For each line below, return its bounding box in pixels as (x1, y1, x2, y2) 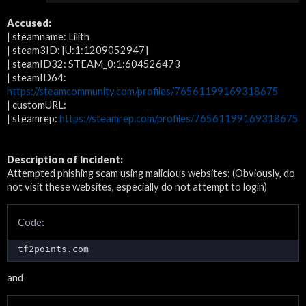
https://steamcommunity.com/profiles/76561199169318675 (7, 85, 279, 97)
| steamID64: (7, 72, 66, 83)
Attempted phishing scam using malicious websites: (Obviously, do (7, 167, 295, 179)
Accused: (7, 17, 51, 29)
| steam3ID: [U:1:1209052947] (7, 44, 148, 56)
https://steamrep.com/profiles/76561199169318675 (59, 113, 298, 124)
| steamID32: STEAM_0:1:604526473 (7, 58, 180, 70)
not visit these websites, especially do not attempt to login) (7, 181, 267, 193)
